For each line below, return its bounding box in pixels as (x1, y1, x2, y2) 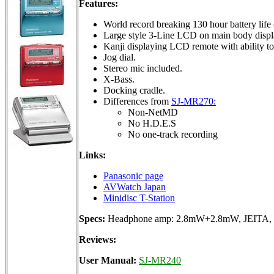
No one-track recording (128, 128, 218, 139)
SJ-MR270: (171, 95, 216, 106)
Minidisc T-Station (103, 192, 175, 203)
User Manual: (79, 254, 139, 265)
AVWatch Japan (103, 181, 166, 192)
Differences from (103, 95, 171, 106)
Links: (79, 149, 106, 160)
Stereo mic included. (103, 62, 182, 73)
